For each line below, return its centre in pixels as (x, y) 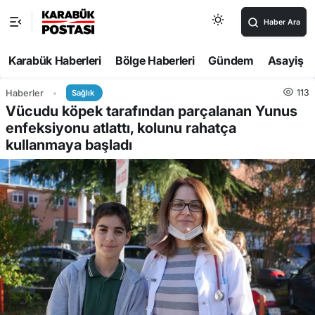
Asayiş (285, 60)
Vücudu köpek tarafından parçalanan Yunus (152, 111)
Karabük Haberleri (55, 60)
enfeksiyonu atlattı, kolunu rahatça (121, 128)
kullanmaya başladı (69, 145)
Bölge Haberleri (155, 60)
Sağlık (83, 93)
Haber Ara (282, 22)
